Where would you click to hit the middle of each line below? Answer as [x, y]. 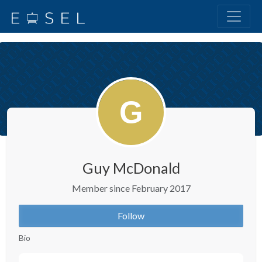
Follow [131, 216]
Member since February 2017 [131, 188]
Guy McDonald [131, 168]
